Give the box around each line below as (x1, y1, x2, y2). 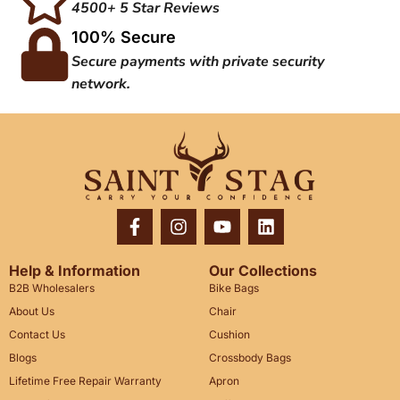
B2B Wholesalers (9, 280, 95, 295)
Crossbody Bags (209, 350, 291, 364)
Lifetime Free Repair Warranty (9, 373, 162, 387)
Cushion (209, 327, 250, 341)
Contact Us (9, 327, 65, 341)
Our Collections (209, 261, 317, 279)
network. (71, 73, 130, 94)
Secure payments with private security (71, 51, 324, 71)
